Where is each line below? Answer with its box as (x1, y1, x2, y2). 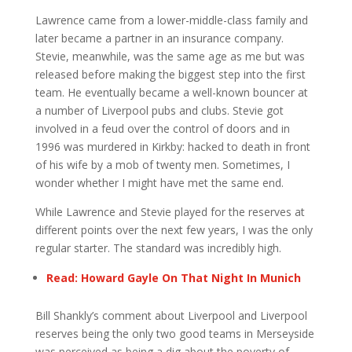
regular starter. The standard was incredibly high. (35, 240, 281, 255)
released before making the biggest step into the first (35, 67, 306, 82)
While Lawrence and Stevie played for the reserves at (35, 204, 305, 219)
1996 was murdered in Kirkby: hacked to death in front (35, 139, 310, 154)
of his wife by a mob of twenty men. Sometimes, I (35, 157, 290, 172)
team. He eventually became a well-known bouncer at (35, 85, 308, 100)
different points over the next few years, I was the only (35, 222, 313, 237)
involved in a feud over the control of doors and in (35, 121, 290, 136)
